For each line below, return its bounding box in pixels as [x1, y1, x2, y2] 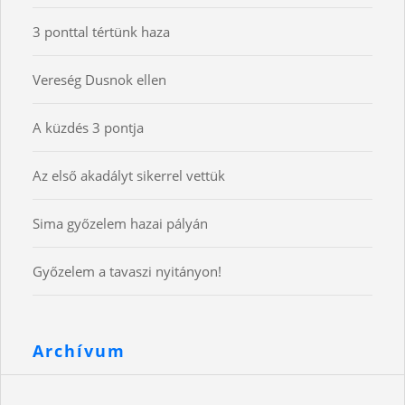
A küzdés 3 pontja [33, 118, 144, 137]
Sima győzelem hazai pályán [33, 214, 208, 233]
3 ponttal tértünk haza [33, 23, 170, 42]
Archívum [33, 340, 126, 363]
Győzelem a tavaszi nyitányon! [33, 262, 221, 281]
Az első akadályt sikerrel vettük [33, 166, 225, 185]
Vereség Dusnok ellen [33, 71, 166, 89]
